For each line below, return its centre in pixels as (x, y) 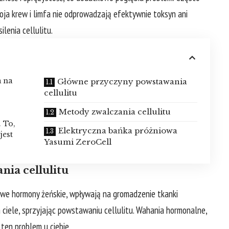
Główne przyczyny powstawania (122, 82)
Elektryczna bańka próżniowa (118, 131)
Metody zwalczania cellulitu (114, 112)
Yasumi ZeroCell (77, 142)
